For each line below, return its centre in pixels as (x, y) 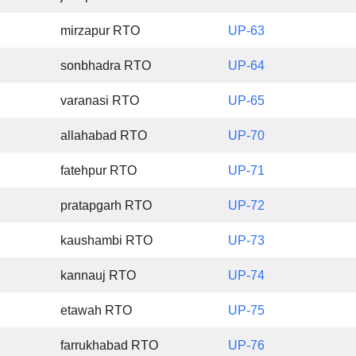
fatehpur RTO (99, 171)
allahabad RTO (104, 136)
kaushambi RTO (107, 241)
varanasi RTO (100, 101)
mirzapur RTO (101, 31)
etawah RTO (97, 311)
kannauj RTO (99, 276)
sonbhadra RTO (106, 66)
